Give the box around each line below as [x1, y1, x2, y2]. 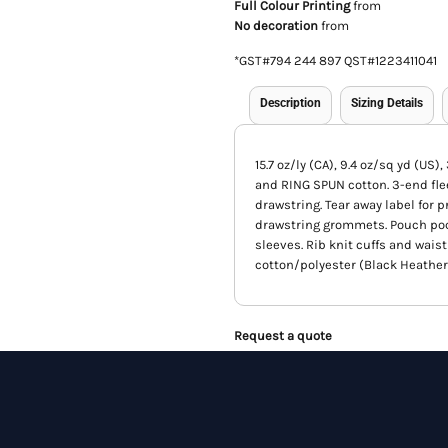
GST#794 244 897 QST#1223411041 [239, 53, 437, 68]
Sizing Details [351, 96, 423, 110]
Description [260, 96, 321, 110]
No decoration [234, 18, 318, 33]
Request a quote [234, 328, 332, 343]
